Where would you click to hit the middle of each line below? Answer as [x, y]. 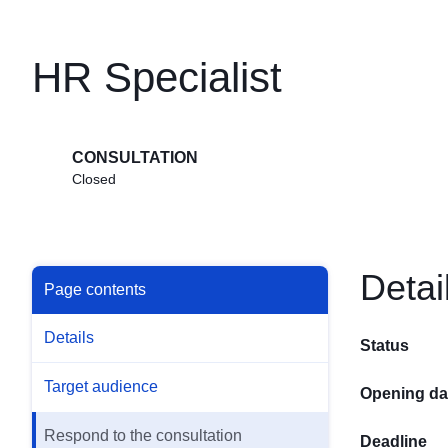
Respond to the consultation [143, 436]
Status [384, 346]
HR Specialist [157, 78]
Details [69, 338]
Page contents [95, 290]
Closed [94, 179]
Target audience [101, 387]
